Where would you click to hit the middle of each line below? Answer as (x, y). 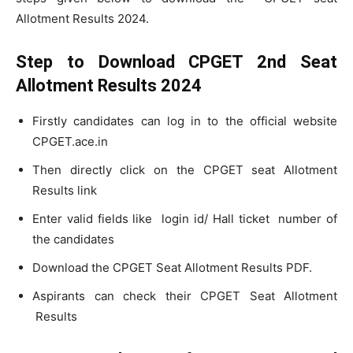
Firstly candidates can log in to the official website (185, 121)
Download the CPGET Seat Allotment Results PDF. (172, 268)
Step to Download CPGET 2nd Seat (176, 62)
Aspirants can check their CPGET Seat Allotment (185, 296)
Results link (65, 190)
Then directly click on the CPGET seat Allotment (185, 170)
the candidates (73, 239)
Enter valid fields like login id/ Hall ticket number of (185, 219)
